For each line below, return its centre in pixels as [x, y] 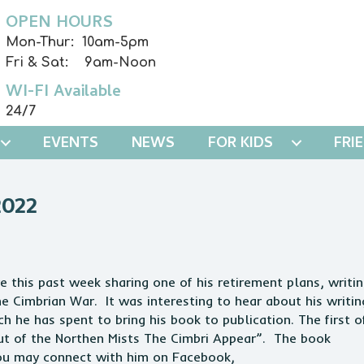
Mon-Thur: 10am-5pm [78, 42]
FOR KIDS [240, 144]
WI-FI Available [64, 93]
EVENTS [71, 144]
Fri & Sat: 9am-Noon [81, 63]
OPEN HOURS [60, 24]
